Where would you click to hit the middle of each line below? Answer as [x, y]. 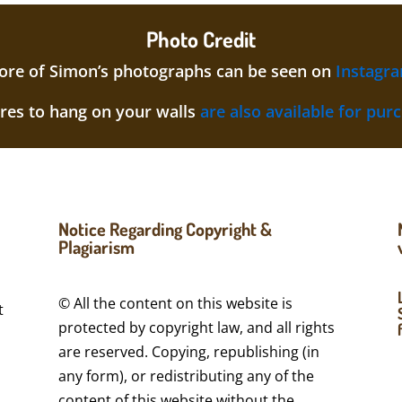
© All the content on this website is [175, 303]
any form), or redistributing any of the [186, 376]
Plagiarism [96, 247]
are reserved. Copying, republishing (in [188, 351]
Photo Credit [201, 39]
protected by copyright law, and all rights [196, 327]
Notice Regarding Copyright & [165, 229]
